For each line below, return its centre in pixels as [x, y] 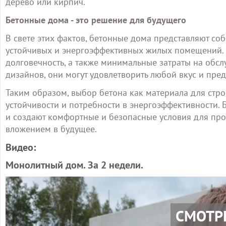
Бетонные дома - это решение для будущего [96, 20]
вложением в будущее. [51, 129]
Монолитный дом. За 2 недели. [74, 165]
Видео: [21, 147]
